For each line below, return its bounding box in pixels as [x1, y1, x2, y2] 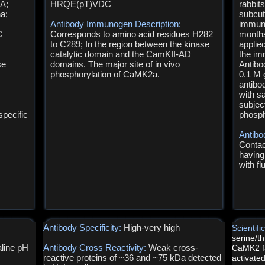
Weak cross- [148, 243, 199, 253]
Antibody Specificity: [43, 222, 124, 232]
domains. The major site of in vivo [50, 59, 180, 69]
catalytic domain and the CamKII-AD [50, 49, 192, 59]
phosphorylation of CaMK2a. [50, 69, 160, 79]
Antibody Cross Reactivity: [43, 243, 149, 253]
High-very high [124, 222, 180, 232]
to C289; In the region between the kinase [50, 39, 210, 49]
